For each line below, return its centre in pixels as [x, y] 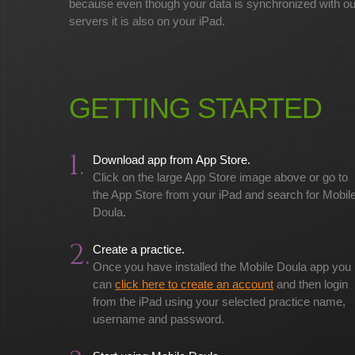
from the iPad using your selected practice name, [219, 302]
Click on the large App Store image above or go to [220, 177]
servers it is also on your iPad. [147, 21]
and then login [311, 284]
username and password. [158, 319]
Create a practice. [139, 249]
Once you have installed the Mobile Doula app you [222, 267]
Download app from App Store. [172, 160]
